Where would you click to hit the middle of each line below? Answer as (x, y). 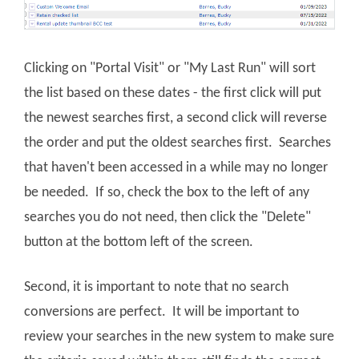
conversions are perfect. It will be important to (162, 313)
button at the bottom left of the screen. (142, 243)
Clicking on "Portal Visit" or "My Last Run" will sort (170, 69)
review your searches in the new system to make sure (179, 337)
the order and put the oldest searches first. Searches (177, 143)
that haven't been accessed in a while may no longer (176, 168)
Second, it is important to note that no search (156, 288)
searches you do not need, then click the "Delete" (167, 218)
